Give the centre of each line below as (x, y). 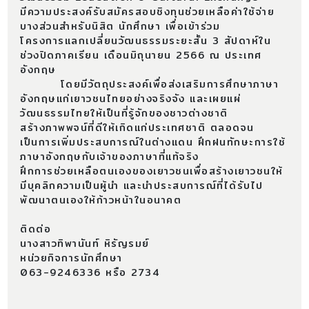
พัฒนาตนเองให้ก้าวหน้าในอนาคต (101, 200)
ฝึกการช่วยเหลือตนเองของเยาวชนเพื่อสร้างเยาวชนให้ (152, 171)
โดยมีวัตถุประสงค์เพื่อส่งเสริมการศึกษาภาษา (150, 84)
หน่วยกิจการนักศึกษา (74, 258)
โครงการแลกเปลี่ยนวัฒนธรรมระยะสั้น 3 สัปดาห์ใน (146, 41)
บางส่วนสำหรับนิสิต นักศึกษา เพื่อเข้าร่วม (120, 27)
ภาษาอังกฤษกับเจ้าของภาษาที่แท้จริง (110, 157)
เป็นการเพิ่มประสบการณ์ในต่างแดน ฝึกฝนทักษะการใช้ (153, 142)
